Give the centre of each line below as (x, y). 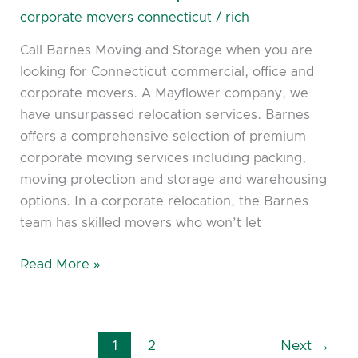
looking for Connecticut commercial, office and (167, 72)
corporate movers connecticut (116, 17)
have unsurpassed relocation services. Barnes (165, 115)
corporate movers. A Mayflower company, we (165, 94)
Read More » (60, 264)
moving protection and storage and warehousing (174, 180)
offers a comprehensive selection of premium (163, 137)
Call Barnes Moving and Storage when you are (167, 51)
